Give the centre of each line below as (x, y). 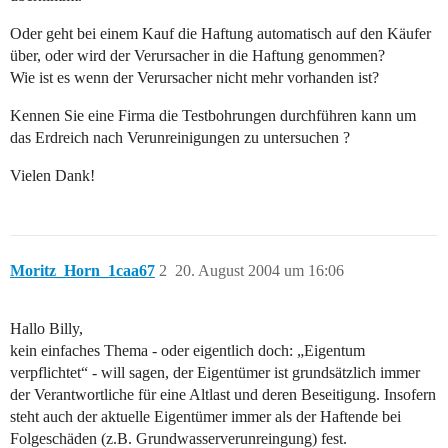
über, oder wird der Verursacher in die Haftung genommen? (197, 56)
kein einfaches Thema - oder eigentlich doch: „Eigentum (187, 351)
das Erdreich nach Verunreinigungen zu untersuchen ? (180, 138)
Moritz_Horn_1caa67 (82, 271)
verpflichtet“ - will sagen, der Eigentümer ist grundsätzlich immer (215, 373)
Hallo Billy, (46, 329)
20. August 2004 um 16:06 (259, 271)
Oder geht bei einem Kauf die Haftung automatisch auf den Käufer (220, 34)
